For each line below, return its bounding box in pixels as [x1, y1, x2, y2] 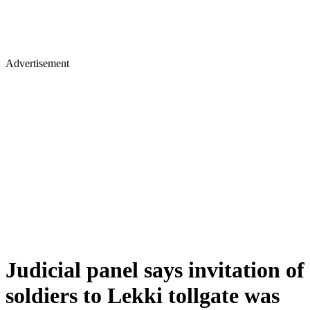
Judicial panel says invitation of [6, 257, 304, 283]
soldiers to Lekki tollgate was [6, 283, 280, 309]
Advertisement [6, 57, 69, 69]
